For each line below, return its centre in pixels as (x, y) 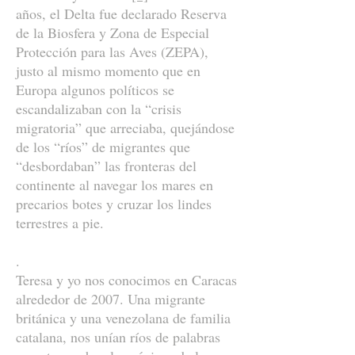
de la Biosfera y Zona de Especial (113, 32)
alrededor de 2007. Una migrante (111, 299)
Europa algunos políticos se (95, 90)
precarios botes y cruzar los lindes (114, 204)
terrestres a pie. (60, 223)
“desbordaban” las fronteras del (106, 166)
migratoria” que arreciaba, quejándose (125, 128)
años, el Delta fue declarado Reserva (121, 13)
